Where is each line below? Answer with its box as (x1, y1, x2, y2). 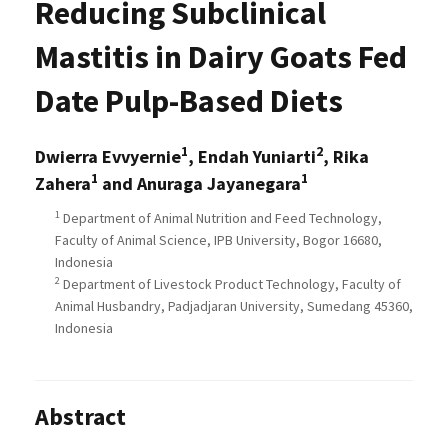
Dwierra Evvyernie (35, 145, 181, 169)
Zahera (35, 172, 91, 196)
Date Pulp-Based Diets (35, 81, 343, 122)
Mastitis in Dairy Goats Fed (35, 37, 407, 78)
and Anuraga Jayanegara (98, 172, 301, 196)
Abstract (35, 401, 126, 433)
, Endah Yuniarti (188, 145, 316, 169)
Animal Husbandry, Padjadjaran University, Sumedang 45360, (55, 297, 413, 316)
